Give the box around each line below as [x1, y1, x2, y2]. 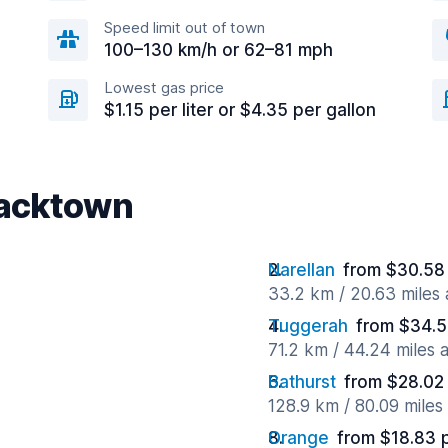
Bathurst [268, 372, 336, 392]
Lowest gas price [104, 78, 224, 97]
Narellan [268, 260, 335, 280]
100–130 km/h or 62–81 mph [104, 40, 333, 60]
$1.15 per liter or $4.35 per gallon [104, 100, 376, 120]
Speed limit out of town [104, 18, 265, 37]
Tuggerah [268, 316, 348, 336]
